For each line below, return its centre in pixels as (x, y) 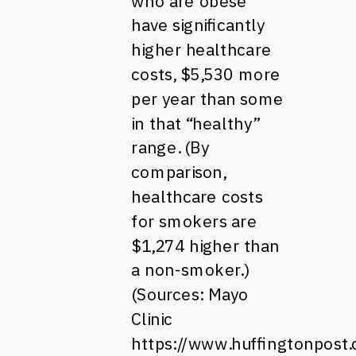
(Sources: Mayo (190, 294)
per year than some (207, 99)
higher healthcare (201, 49)
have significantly (198, 25)
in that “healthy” (195, 123)
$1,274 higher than (205, 245)
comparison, (179, 172)
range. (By (170, 147)
